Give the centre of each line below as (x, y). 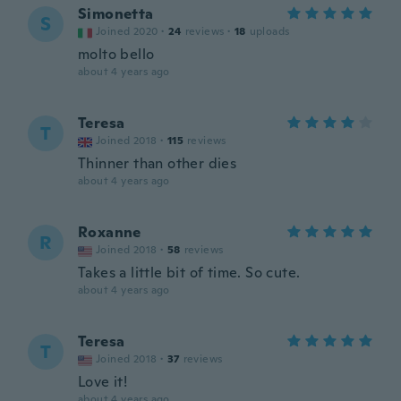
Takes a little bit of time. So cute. (189, 273)
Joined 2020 (127, 31)
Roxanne (110, 232)
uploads (269, 31)
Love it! (103, 382)
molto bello (116, 54)
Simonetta (116, 14)
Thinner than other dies (158, 163)
